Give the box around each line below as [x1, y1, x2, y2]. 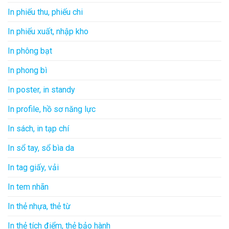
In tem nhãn [8, 181, 49, 192]
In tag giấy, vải [8, 162, 59, 172]
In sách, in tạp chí [8, 123, 69, 133]
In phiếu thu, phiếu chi [8, 7, 83, 17]
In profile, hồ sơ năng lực [8, 104, 96, 114]
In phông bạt [8, 45, 52, 56]
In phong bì [8, 65, 47, 75]
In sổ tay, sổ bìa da [8, 143, 74, 153]
